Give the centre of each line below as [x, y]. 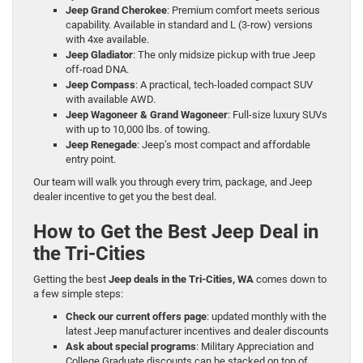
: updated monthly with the [267, 317]
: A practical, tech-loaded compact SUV [224, 85]
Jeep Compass [100, 85]
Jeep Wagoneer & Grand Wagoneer [147, 115]
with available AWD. [111, 100]
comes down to [290, 280]
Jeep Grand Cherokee [116, 11]
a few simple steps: [78, 294]
